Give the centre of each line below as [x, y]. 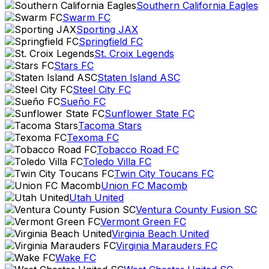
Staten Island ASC [139, 77]
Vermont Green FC [143, 222]
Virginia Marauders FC [167, 246]
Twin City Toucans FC [164, 174]
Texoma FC [93, 138]
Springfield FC [111, 41]
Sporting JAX [107, 29]
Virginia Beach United [160, 234]
